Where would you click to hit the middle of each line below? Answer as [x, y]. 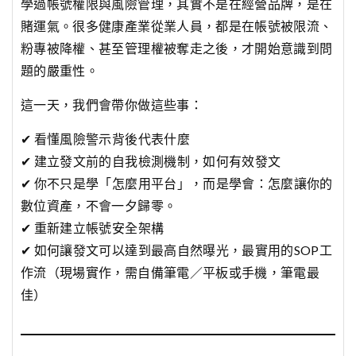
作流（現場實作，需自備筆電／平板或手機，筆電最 [170, 272]
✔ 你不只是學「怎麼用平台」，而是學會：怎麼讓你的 [177, 183]
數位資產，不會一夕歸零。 [99, 205]
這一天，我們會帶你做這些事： [112, 104]
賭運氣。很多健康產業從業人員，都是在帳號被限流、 [177, 25]
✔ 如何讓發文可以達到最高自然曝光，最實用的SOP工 [177, 250]
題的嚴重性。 [60, 70]
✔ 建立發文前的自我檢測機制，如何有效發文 [151, 161]
